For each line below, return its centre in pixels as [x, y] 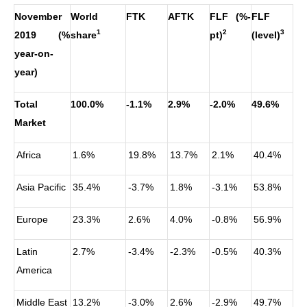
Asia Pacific [41, 187]
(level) [266, 35]
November [38, 16]
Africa [29, 155]
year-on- [34, 53]
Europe [33, 219]
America [35, 270]
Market [30, 122]
